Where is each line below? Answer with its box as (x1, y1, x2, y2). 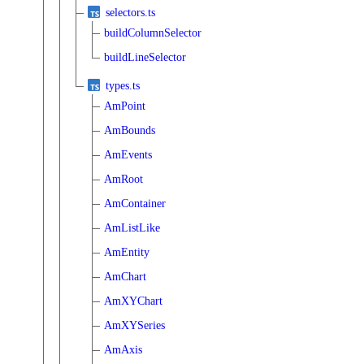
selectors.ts (106, 6, 155, 19)
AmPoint (104, 99, 145, 112)
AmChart (104, 270, 146, 283)
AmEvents (104, 148, 152, 161)
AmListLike (104, 221, 160, 234)
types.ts (106, 79, 140, 92)
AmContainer (104, 197, 166, 210)
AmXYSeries (104, 318, 165, 331)
